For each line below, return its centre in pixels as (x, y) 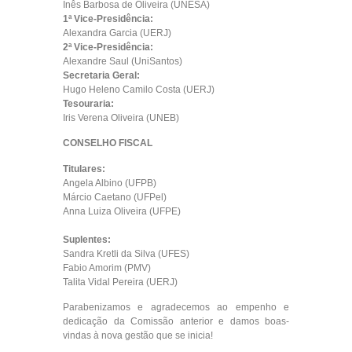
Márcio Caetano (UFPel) (115, 197)
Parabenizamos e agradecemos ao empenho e (176, 308)
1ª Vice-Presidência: (108, 18)
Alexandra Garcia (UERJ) (117, 33)
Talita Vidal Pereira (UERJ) (120, 282)
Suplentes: (87, 239)
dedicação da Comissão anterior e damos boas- (176, 322)
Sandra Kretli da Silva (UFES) (126, 253)
